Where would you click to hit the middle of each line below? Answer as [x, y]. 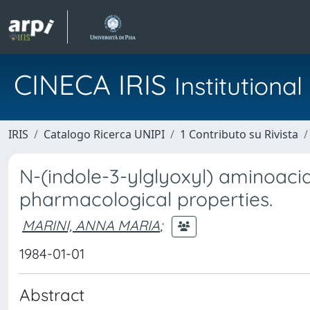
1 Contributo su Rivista [239, 134]
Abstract [52, 295]
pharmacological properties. [146, 199]
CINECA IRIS [94, 84]
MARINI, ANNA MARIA [91, 225]
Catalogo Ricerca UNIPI [104, 134]
